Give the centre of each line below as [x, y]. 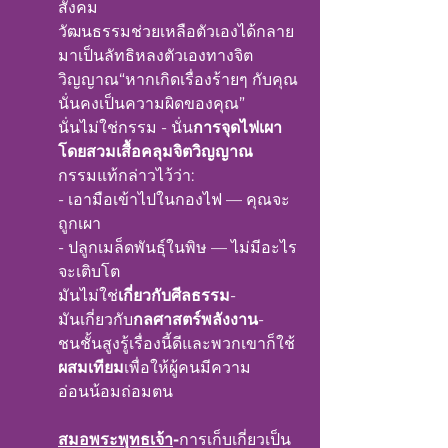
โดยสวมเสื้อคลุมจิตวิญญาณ [155, 151]
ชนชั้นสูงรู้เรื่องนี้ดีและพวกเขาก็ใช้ [176, 343]
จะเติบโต [89, 271]
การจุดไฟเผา [237, 127]
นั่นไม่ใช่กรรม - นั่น [125, 127]
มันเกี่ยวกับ [95, 319]
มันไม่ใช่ [88, 295]
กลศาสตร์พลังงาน [195, 319]
